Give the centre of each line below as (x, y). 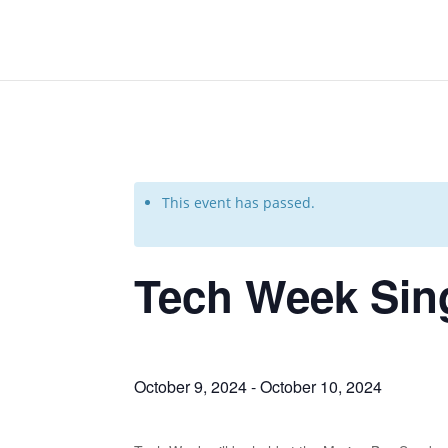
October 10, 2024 (321, 386)
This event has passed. (239, 202)
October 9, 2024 (191, 386)
